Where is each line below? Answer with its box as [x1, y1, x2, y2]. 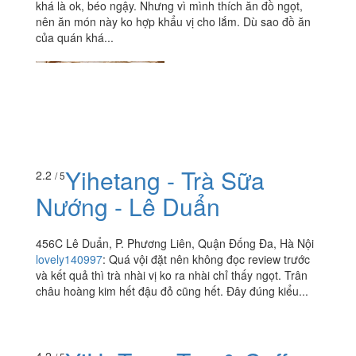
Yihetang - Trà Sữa [65, 162, 265, 197]
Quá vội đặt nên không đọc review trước [109, 250, 310, 267]
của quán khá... [36, 29, 114, 45]
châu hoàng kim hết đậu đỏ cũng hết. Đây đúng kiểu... [36, 282, 308, 299]
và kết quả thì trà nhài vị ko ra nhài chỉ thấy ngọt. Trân [36, 266, 308, 283]
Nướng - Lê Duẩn [36, 188, 220, 223]
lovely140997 [36, 250, 103, 267]
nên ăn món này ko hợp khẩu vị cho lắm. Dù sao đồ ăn [36, 14, 311, 29]
